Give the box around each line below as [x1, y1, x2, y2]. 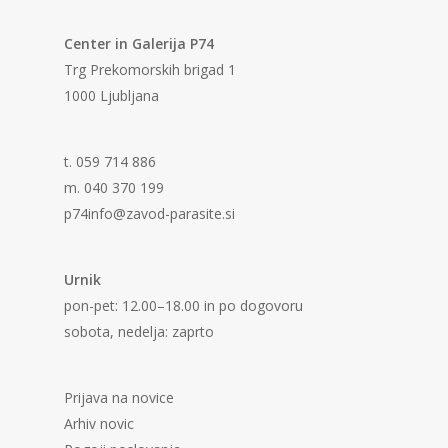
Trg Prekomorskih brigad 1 [64, 59, 236, 79]
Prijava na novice [64, 387, 174, 407]
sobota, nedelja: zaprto [64, 321, 214, 341]
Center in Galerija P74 [64, 33, 214, 53]
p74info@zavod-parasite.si [64, 203, 235, 223]
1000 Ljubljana [64, 85, 159, 105]
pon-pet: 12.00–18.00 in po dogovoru [64, 295, 303, 315]
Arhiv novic [64, 413, 134, 433]
